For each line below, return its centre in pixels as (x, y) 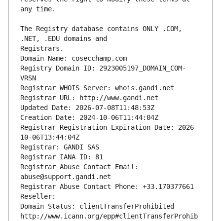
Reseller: (40, 197)
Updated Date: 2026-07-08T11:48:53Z (87, 108)
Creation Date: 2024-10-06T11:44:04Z (89, 118)
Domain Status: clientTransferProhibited (97, 206)
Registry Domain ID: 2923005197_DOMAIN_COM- (103, 68)
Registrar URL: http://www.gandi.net (89, 98)
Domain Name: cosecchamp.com (74, 58)
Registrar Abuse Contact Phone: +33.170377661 (107, 187)
